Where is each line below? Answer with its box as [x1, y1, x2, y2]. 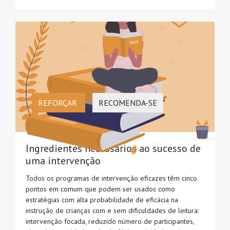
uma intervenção [26, 154, 101, 168]
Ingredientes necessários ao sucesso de [26, 142, 201, 156]
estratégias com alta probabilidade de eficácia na [26, 195, 178, 205]
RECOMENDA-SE [99, 98, 157, 108]
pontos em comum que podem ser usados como [26, 184, 175, 194]
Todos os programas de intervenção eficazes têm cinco [26, 174, 197, 183]
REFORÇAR [38, 98, 79, 108]
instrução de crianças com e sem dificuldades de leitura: [26, 206, 199, 216]
